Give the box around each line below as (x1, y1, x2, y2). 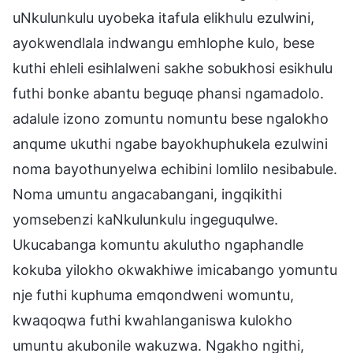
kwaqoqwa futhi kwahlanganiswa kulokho (13, 311, 292, 329)
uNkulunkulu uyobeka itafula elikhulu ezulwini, (13, 9, 314, 26)
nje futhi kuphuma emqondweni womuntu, (13, 286, 294, 303)
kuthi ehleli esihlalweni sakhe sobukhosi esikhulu (13, 59, 333, 76)
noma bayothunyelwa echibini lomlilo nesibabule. (13, 160, 337, 177)
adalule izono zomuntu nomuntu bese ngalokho (13, 110, 329, 127)
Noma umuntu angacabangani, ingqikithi (13, 185, 282, 203)
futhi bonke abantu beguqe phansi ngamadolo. (13, 84, 324, 102)
